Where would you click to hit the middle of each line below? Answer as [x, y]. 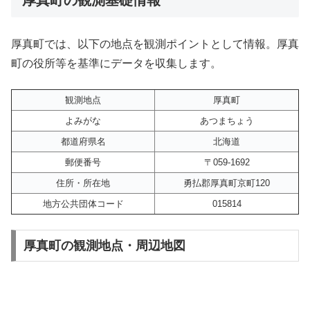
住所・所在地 [83, 183]
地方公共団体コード [83, 203]
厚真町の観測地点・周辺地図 [104, 245]
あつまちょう [227, 120]
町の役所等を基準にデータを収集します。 [116, 64]
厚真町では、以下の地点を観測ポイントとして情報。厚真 [155, 44]
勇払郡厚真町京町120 [227, 183]
